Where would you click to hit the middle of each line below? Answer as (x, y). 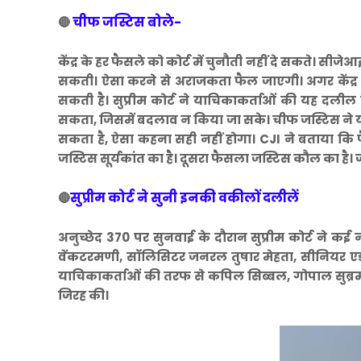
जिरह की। (83, 296)
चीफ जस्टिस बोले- (128, 23)
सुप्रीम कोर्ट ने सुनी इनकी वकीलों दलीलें (185, 198)
